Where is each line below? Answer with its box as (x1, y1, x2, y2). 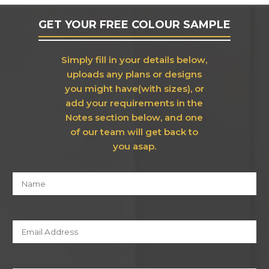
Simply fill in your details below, (61, 54, 208, 65)
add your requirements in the (65, 97, 204, 109)
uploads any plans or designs (67, 68, 202, 80)
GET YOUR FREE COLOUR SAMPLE (38, 18, 231, 31)
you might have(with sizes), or (64, 83, 204, 94)
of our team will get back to (70, 126, 199, 138)
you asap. (112, 141, 156, 152)
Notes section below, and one (65, 112, 204, 123)
